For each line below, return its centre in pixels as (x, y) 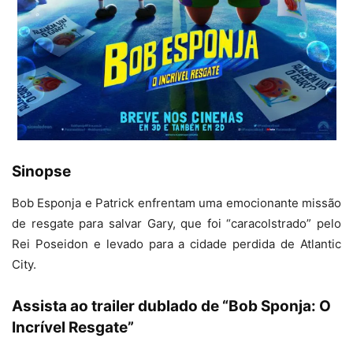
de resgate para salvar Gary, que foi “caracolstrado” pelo (176, 224)
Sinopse (41, 172)
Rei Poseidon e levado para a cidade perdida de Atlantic (176, 244)
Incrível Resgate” (73, 328)
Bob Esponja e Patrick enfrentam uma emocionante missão (176, 203)
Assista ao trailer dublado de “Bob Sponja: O (171, 307)
